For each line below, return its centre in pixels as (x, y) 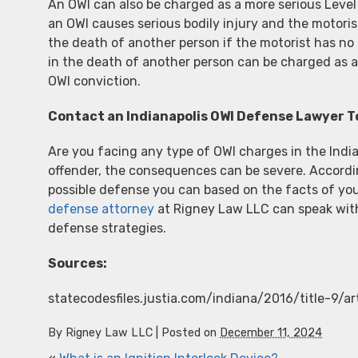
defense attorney (101, 209)
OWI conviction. (94, 81)
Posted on (191, 333)
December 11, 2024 (271, 333)
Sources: (78, 263)
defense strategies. (107, 228)
